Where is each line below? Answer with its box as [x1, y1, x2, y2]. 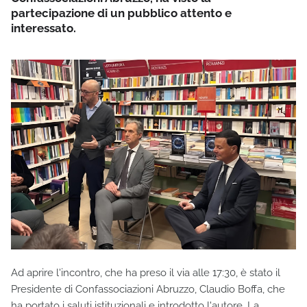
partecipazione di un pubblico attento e [11, 6, 232, 20]
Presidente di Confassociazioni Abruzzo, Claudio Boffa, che [11, 282, 285, 295]
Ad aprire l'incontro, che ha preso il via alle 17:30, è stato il [11, 266, 280, 279]
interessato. [11, 21, 76, 35]
